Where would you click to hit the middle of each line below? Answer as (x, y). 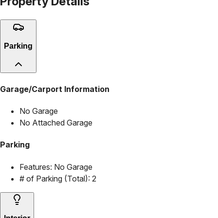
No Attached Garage (56, 123)
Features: (36, 167)
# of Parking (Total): (55, 178)
